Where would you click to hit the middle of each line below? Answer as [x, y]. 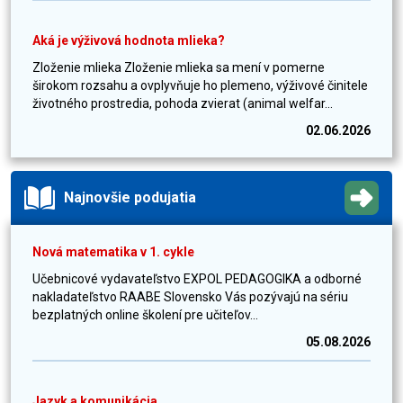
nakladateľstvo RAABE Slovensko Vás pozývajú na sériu [190, 297]
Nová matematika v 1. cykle [113, 252]
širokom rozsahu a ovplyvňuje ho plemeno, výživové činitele [200, 85]
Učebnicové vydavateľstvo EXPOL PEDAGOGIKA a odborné [197, 279]
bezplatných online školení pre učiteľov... [145, 315]
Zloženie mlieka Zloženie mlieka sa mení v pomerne [179, 67]
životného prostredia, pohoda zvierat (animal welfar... [183, 103]
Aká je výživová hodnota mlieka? [129, 40]
